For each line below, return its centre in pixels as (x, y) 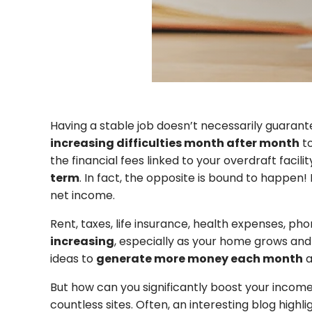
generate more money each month (200, 258)
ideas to (73, 258)
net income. (83, 195)
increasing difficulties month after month (175, 143)
